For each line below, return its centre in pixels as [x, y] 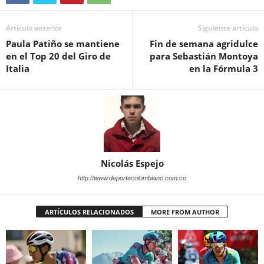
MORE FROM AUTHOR [185, 212]
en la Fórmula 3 [224, 68]
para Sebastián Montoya [204, 56]
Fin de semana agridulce [204, 43]
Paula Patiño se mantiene [63, 43]
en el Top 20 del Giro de [58, 56]
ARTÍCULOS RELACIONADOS [89, 212]
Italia [18, 68]
